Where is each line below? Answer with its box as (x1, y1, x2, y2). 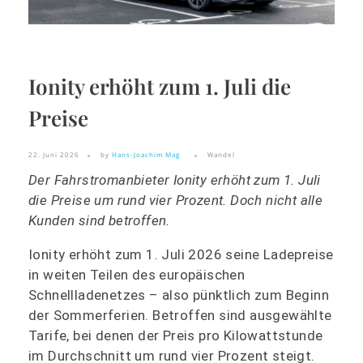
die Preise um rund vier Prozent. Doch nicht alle (28, 191, 323, 208)
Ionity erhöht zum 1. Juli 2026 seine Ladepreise (28, 246, 334, 263)
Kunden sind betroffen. (28, 211, 170, 228)
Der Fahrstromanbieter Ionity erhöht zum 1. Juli (28, 171, 321, 188)
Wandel (207, 150, 235, 160)
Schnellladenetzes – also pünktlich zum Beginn (28, 286, 329, 303)
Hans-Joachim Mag (112, 150, 180, 160)
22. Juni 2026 (28, 150, 79, 160)
